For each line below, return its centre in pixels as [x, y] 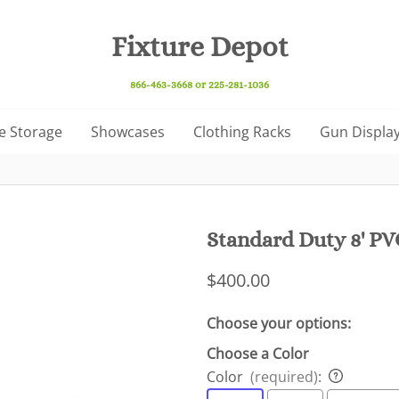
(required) [284, 376]
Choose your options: [279, 323]
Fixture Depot [199, 47]
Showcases [127, 132]
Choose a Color [258, 353]
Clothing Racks [242, 132]
